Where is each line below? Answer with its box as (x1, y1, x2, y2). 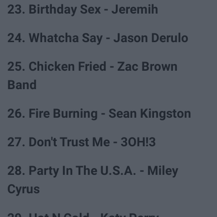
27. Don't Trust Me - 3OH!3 (7, 135, 156, 150)
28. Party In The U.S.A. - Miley (7, 163, 178, 178)
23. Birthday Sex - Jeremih (7, 1, 158, 16)
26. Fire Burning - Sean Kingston (7, 106, 191, 121)
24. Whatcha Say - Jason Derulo (7, 30, 188, 45)
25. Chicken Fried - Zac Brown (7, 59, 178, 74)
